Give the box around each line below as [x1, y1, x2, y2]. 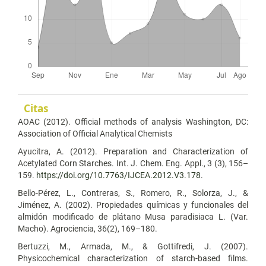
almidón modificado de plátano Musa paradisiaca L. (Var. [18, 211, 248, 221]
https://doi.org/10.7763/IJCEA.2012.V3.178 [36, 170, 201, 180]
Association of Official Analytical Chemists [18, 128, 172, 138]
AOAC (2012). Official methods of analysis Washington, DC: [18, 116, 248, 126]
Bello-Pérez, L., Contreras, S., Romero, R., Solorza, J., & [18, 188, 248, 198]
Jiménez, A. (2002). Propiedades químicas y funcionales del [18, 199, 248, 210]
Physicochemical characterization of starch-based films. [18, 253, 248, 263]
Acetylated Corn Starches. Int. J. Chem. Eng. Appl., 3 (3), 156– [18, 158, 248, 168]
